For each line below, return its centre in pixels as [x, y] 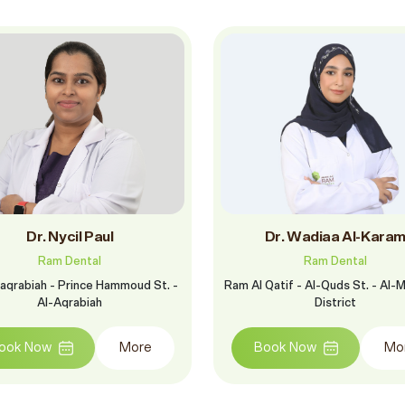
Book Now [285, 348]
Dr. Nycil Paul [70, 237]
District [335, 303]
